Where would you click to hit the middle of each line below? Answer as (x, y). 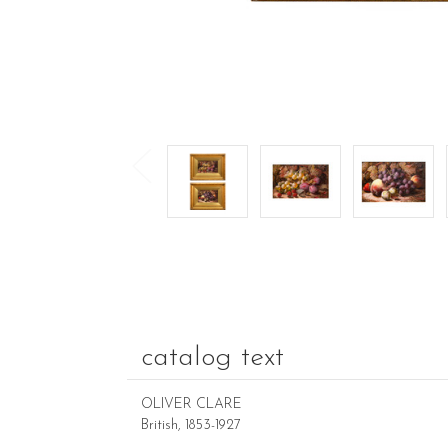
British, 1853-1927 (191, 425)
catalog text (212, 357)
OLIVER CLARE (191, 404)
